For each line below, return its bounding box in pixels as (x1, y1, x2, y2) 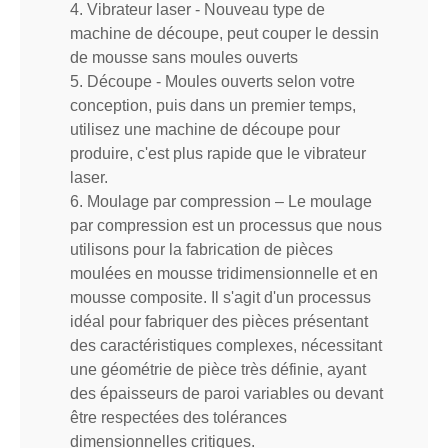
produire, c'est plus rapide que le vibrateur (70, 144, 366, 162)
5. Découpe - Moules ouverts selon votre (70, 72, 355, 90)
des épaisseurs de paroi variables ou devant (70, 384, 383, 402)
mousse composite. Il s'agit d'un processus (70, 288, 371, 306)
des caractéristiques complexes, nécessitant (70, 336, 382, 354)
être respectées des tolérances (70, 408, 287, 426)
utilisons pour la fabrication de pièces (70, 240, 333, 258)
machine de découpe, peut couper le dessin (70, 24, 379, 42)
